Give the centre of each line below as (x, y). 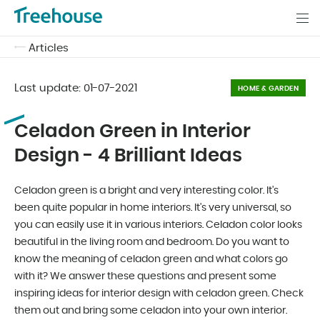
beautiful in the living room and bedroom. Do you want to (152, 242)
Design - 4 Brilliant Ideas (128, 156)
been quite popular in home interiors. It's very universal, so (153, 208)
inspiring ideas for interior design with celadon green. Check (159, 294)
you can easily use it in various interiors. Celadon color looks (158, 225)
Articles (49, 48)
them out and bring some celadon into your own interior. (151, 311)
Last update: (49, 88)
